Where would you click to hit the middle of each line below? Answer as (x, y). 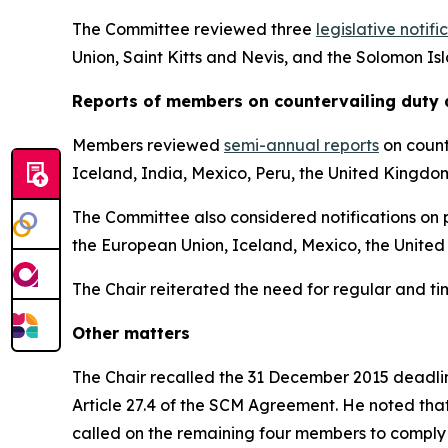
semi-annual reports (301, 144)
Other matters (131, 332)
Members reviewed (148, 144)
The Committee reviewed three (194, 28)
